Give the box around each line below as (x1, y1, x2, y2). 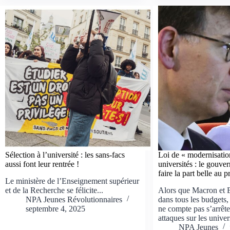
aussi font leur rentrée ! (5, 160, 79, 169)
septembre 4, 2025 (26, 204, 85, 214)
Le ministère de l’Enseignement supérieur (5, 177, 139, 186)
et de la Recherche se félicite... (5, 186, 103, 195)
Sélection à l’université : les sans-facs (5, 150, 125, 160)
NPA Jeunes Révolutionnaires (26, 195, 122, 204)
